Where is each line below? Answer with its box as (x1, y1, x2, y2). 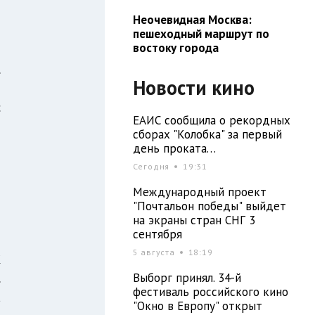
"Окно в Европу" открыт (132, 297, 262, 314)
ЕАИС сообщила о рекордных (132, 112, 290, 128)
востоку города (132, 39, 219, 56)
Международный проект (132, 184, 266, 200)
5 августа (132, 246, 178, 257)
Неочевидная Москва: (132, 11, 252, 27)
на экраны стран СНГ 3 (132, 212, 255, 228)
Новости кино (132, 74, 255, 101)
